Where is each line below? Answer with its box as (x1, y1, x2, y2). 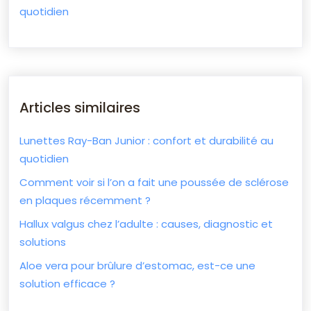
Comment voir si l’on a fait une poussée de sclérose (19, 175, 289, 190)
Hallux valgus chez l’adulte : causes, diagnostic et (19, 217, 273, 231)
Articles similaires (19, 98, 140, 117)
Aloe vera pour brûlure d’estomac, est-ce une (19, 258, 255, 273)
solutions (19, 235, 66, 249)
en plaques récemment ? (19, 193, 151, 208)
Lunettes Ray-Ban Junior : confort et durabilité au (19, 133, 274, 148)
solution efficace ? (19, 276, 115, 291)
